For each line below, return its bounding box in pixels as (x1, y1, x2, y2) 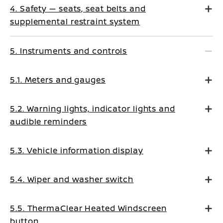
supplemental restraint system (10, 16, 140, 27)
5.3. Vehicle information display (10, 145, 143, 156)
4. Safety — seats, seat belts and (10, 3, 146, 14)
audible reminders (10, 116, 87, 127)
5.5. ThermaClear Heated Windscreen (10, 203, 167, 214)
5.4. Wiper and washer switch (10, 174, 134, 185)
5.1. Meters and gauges (10, 74, 106, 85)
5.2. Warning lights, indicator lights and (10, 103, 175, 114)
